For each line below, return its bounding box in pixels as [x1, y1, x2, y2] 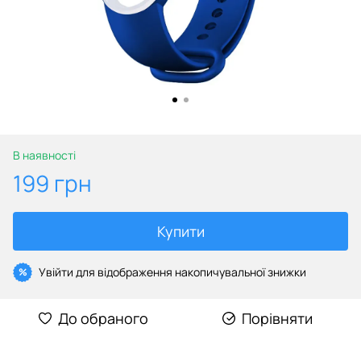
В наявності [13, 147, 76, 163]
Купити [156, 221, 205, 241]
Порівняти [242, 308, 313, 328]
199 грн [13, 167, 92, 198]
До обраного [58, 308, 148, 328]
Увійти [39, 263, 73, 280]
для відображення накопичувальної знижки [73, 263, 306, 280]
